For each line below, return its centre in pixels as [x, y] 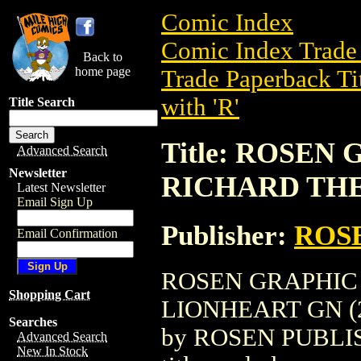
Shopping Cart [50, 295]
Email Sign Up [55, 202]
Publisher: [228, 235]
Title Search [42, 102]
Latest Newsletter [61, 187]
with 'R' [200, 107]
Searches [33, 322]
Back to [103, 57]
